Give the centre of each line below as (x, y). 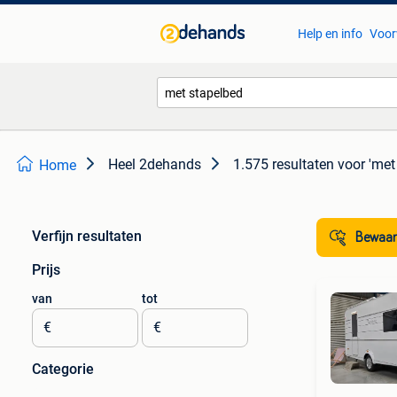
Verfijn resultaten (87, 236)
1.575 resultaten (284, 164)
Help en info (330, 34)
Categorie (63, 369)
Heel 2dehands (155, 164)
